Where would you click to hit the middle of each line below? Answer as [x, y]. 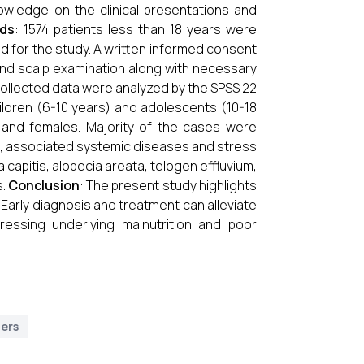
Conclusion [43, 185]
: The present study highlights [168, 185]
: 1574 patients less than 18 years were [136, 29]
